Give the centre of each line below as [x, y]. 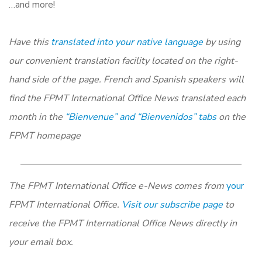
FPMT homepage [45, 135]
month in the [37, 117]
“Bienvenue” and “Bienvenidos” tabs [141, 117]
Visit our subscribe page [172, 204]
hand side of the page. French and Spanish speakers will [126, 79]
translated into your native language [127, 42]
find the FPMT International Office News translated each [127, 98]
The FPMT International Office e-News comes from [118, 186]
